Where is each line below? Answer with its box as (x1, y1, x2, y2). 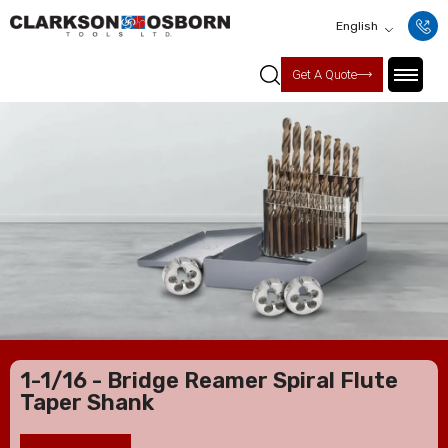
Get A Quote (292, 67, 357, 82)
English (336, 19, 378, 33)
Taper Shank (20, 389, 154, 416)
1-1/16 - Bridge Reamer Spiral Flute (20, 367, 398, 394)
